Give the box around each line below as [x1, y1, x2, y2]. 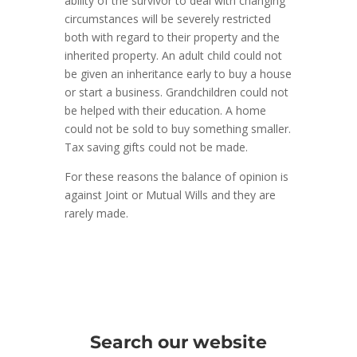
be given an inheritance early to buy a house [64, 65, 292, 81]
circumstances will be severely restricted [64, 10, 271, 26]
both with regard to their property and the [64, 29, 280, 45]
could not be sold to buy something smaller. [64, 120, 291, 136]
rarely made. [64, 205, 128, 221]
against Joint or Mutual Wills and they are [64, 186, 276, 202]
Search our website [89, 331, 267, 353]
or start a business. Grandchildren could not [64, 84, 288, 100]
